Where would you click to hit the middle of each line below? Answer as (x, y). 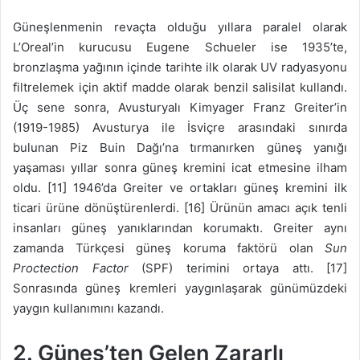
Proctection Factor (71, 268)
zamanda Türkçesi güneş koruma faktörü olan (169, 248)
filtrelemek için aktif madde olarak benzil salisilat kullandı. (180, 88)
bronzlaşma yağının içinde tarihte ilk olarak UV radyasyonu (180, 67)
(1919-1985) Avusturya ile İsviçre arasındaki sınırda (180, 128)
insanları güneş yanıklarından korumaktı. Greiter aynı (180, 228)
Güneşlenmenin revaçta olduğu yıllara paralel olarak (180, 27)
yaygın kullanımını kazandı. (88, 309)
